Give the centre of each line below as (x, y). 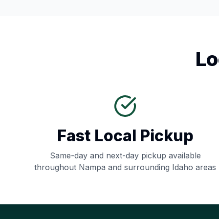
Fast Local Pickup (125, 136)
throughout (56, 167)
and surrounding (139, 167)
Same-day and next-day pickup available (125, 155)
